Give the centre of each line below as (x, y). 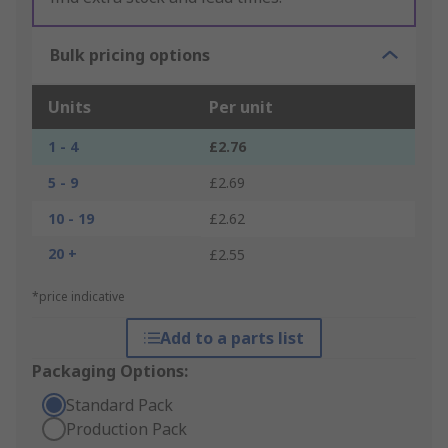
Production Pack (126, 429)
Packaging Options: (110, 371)
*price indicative (78, 297)
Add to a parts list (231, 338)
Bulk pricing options (130, 55)
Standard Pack (119, 405)
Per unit (241, 107)
